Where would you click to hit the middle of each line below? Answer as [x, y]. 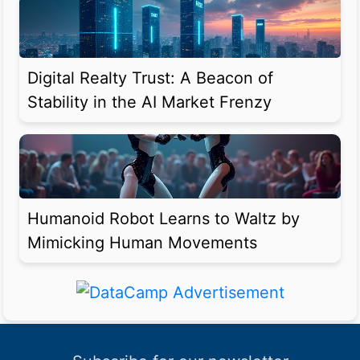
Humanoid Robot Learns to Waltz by [164, 219]
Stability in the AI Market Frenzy [149, 102]
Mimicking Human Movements [142, 243]
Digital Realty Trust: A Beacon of [150, 78]
